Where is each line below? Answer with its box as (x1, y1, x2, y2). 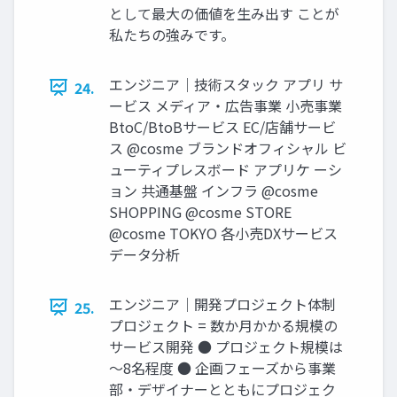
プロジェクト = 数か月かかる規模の (109, 314, 338, 336)
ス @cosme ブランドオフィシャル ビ (109, 136, 346, 159)
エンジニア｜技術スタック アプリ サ (109, 73, 343, 95)
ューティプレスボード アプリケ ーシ (109, 158, 342, 180)
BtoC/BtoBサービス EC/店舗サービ (109, 115, 336, 137)
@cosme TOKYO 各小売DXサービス (109, 222, 338, 244)
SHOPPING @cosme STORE (109, 200, 292, 222)
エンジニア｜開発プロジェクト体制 (109, 292, 336, 315)
